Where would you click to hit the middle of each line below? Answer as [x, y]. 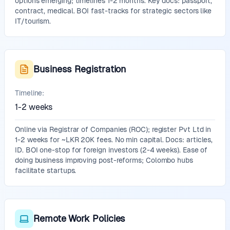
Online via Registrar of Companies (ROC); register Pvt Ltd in [113, 129]
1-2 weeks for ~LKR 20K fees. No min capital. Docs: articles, [114, 140]
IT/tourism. [33, 21]
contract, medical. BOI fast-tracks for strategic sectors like [113, 11]
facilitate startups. [46, 170]
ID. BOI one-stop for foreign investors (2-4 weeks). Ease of [111, 150]
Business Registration [80, 69]
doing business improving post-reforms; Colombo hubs [104, 160]
